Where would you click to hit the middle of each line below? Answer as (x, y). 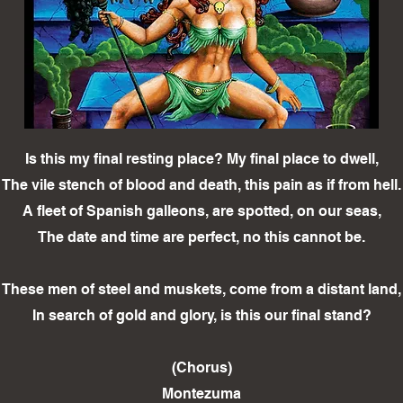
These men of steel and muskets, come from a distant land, (201, 290)
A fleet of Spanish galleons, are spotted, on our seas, (201, 211)
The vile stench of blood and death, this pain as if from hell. (201, 185)
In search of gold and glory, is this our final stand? (201, 316)
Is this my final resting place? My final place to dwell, (201, 159)
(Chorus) (201, 368)
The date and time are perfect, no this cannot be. (201, 237)
